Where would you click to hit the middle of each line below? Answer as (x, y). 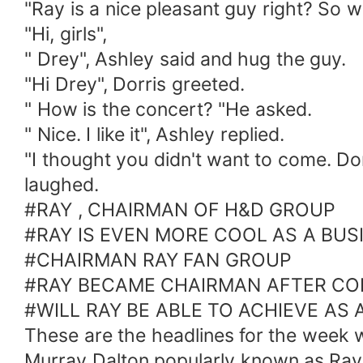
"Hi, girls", (66, 34)
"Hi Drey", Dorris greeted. (135, 85)
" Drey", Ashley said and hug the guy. (186, 60)
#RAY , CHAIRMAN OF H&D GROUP (180, 210)
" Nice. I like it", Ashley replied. (154, 135)
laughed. (62, 185)
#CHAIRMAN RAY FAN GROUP (158, 261)
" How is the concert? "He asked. (168, 110)
